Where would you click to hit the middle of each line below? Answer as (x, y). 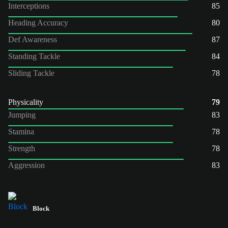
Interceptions (29, 6)
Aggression (26, 165)
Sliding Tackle (31, 73)
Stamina (21, 131)
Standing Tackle (34, 56)
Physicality (26, 102)
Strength (22, 148)
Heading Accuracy (38, 22)
